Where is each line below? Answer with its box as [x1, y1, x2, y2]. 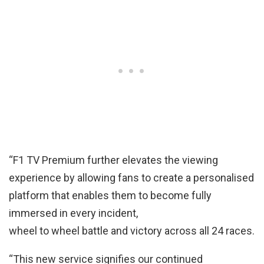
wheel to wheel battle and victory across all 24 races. [9, 225, 255, 237]
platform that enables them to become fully [9, 189, 212, 202]
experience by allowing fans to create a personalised [9, 171, 254, 184]
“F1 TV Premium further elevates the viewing [9, 154, 218, 167]
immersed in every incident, [9, 207, 138, 220]
